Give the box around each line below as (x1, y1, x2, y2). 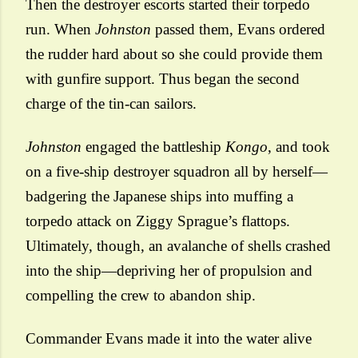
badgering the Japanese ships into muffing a (26, 188, 293, 205)
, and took (268, 138, 330, 155)
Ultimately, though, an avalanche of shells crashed (26, 237, 331, 254)
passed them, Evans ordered (151, 21, 325, 38)
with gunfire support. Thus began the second (26, 70, 300, 87)
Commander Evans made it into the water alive (26, 330, 312, 347)
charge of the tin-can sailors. (26, 95, 197, 112)
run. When (26, 21, 95, 38)
